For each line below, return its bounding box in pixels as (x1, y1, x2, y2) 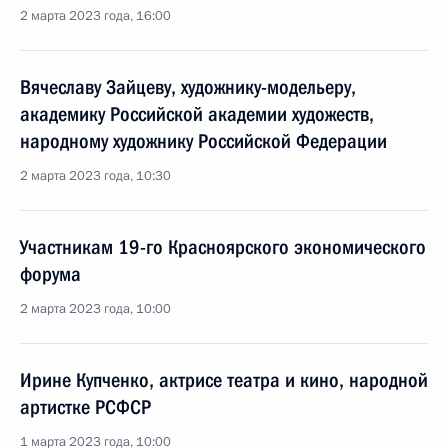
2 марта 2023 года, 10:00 (20, 300, 171, 318)
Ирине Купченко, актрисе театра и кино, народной (20, 368, 428, 392)
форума (20, 262, 81, 286)
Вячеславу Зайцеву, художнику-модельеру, (20, 75, 356, 99)
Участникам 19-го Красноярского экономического (20, 235, 426, 259)
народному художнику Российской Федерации (20, 129, 387, 153)
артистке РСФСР (20, 395, 151, 419)
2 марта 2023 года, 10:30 (20, 167, 171, 185)
